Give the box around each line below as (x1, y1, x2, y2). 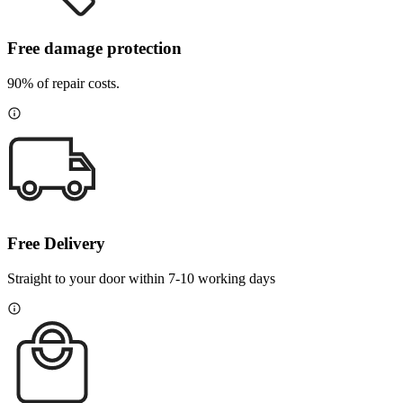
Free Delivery (7, 234, 105, 254)
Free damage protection (7, 39, 182, 58)
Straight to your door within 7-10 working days (7, 271, 275, 287)
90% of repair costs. (7, 75, 120, 91)
